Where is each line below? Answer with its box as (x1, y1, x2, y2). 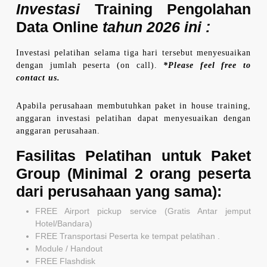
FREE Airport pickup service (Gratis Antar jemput (35, 206, 251, 216)
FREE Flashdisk (35, 256, 95, 266)
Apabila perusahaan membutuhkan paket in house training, (16, 101, 251, 110)
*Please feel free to (163, 60, 251, 70)
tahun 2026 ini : (103, 18, 210, 35)
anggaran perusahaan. (16, 126, 100, 135)
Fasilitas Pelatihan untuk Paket (16, 147, 251, 164)
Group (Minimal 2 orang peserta (16, 164, 251, 182)
